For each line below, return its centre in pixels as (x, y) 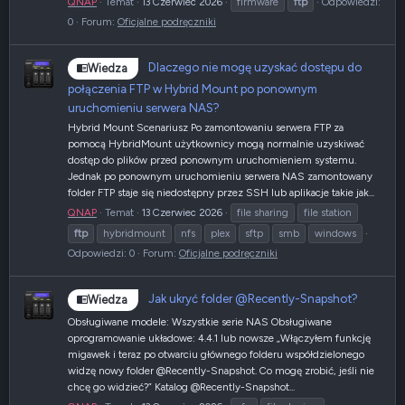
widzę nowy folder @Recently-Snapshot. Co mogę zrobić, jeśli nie (221, 370)
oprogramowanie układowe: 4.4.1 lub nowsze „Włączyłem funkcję (219, 338)
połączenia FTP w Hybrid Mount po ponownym (193, 88)
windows (335, 234)
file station (328, 213)
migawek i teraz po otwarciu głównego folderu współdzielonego (216, 354)
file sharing (263, 213)
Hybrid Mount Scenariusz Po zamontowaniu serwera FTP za (206, 128)
